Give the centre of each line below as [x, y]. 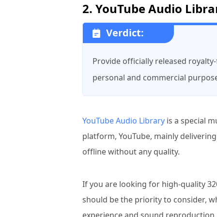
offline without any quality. [131, 152]
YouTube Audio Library [124, 121]
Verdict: [125, 33]
